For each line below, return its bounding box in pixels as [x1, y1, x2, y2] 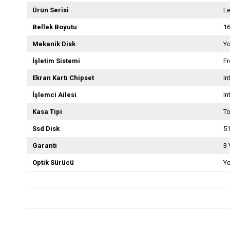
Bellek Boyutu [32, 23, 77, 31]
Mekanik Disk [32, 40, 75, 48]
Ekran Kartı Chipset [32, 74, 94, 82]
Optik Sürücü [32, 159, 74, 166]
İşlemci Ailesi [32, 91, 76, 99]
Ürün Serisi [32, 6, 69, 14]
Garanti [32, 142, 57, 149]
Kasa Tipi [32, 108, 62, 116]
